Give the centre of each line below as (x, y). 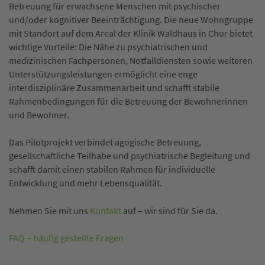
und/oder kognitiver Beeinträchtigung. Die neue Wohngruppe (131, 20)
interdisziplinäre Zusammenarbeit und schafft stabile (114, 88)
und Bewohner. (39, 115)
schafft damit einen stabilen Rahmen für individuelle (112, 170)
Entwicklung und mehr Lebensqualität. (85, 183)
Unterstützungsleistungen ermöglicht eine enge (103, 74)
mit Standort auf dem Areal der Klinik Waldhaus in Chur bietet (131, 33)
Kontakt (106, 211)
